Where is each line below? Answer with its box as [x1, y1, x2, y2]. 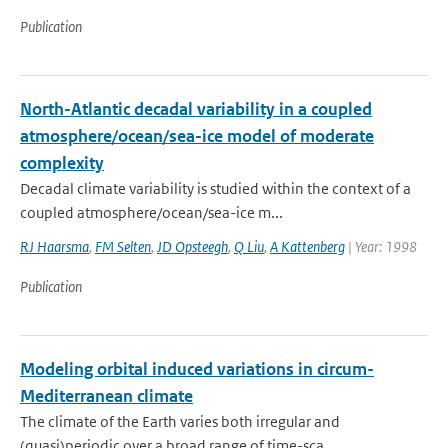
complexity [20, 152, 104, 174]
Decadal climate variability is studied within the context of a [20, 179, 411, 198]
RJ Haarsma [20, 237, 89, 256]
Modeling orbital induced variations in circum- [20, 358, 374, 380]
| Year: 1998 [345, 237, 417, 256]
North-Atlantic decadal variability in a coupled [20, 98, 372, 120]
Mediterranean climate [20, 385, 193, 407]
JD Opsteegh [157, 237, 228, 256]
